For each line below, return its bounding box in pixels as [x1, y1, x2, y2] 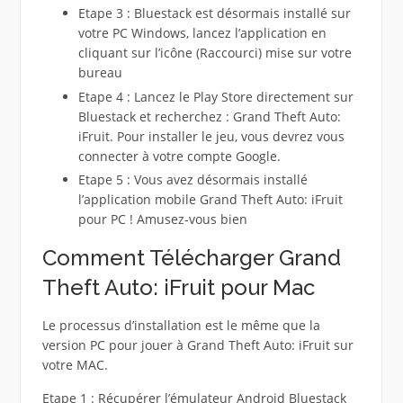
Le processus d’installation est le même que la [41, 317, 320, 335]
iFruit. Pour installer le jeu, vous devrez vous [77, 127, 345, 145]
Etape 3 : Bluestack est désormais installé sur [77, 4, 351, 22]
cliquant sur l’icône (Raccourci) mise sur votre [77, 44, 352, 62]
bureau [77, 64, 122, 82]
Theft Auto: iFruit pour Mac [41, 274, 315, 301]
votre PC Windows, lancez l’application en [77, 24, 327, 42]
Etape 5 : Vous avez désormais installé [77, 171, 308, 189]
